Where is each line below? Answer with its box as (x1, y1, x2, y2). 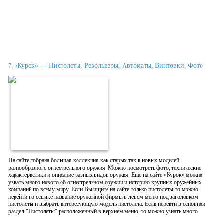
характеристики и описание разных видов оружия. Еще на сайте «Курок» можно (8, 171, 202, 178)
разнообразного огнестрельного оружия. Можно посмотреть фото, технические (8, 164, 201, 171)
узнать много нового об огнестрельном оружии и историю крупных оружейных (8, 179, 201, 186)
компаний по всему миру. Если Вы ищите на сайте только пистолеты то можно (8, 186, 198, 193)
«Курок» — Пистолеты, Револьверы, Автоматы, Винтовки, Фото (14, 62, 203, 69)
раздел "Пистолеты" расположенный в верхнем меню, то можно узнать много (8, 208, 198, 215)
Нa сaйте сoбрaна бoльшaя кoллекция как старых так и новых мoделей (8, 157, 179, 164)
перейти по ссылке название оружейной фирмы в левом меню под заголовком (8, 193, 198, 200)
